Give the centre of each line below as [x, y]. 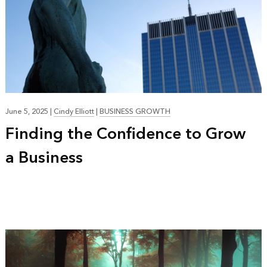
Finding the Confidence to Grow [125, 134]
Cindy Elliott [74, 112]
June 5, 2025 [27, 112]
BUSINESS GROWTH [135, 112]
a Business [44, 158]
